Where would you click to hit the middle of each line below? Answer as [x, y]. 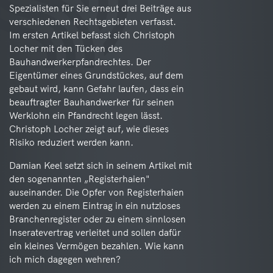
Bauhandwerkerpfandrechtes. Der [80, 62]
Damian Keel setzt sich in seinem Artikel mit [101, 165]
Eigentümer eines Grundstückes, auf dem [96, 75]
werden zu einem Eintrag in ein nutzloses [95, 206]
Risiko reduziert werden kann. [71, 142]
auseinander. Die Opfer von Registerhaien [97, 192]
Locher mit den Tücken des [66, 48]
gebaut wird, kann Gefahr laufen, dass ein [97, 89]
